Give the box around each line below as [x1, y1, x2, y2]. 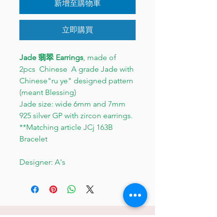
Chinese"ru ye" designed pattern [19, 76, 133, 85]
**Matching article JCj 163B [19, 123, 113, 132]
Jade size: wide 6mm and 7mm [19, 99, 125, 108]
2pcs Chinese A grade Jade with [19, 64, 136, 74]
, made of [83, 53, 116, 62]
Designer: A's [19, 157, 65, 167]
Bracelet [19, 134, 47, 143]
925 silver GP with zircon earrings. [19, 111, 133, 120]
